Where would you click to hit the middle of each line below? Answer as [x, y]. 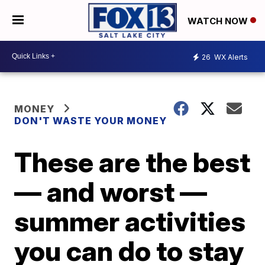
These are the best [132, 162]
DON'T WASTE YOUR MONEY [91, 120]
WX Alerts [230, 57]
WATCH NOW [219, 21]
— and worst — [111, 191]
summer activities [130, 221]
